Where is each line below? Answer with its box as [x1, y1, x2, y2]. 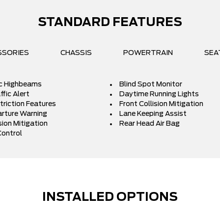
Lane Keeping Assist [119, 110, 187, 117]
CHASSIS [60, 50, 92, 56]
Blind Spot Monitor [119, 81, 182, 88]
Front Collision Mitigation [119, 101, 203, 108]
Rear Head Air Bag [119, 120, 180, 127]
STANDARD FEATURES [38, 17, 182, 28]
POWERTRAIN [123, 50, 173, 56]
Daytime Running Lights [119, 91, 199, 98]
